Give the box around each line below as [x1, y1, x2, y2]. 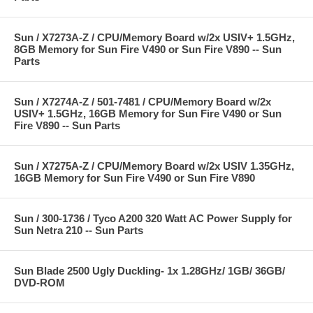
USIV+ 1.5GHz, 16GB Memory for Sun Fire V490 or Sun [14, 107, 282, 119]
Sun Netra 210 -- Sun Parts [14, 224, 143, 236]
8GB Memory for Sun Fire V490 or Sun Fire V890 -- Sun [14, 43, 282, 55]
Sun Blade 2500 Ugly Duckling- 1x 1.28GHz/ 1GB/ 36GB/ [14, 264, 285, 277]
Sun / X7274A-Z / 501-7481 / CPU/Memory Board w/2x [14, 95, 271, 108]
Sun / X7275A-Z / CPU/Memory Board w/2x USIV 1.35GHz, [14, 159, 294, 172]
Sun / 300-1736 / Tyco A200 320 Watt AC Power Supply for [14, 212, 292, 224]
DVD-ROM [14, 276, 65, 289]
